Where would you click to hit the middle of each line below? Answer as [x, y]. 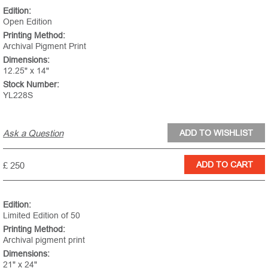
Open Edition [28, 21]
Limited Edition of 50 [42, 215]
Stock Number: [31, 84]
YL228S [18, 95]
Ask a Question [33, 133]
